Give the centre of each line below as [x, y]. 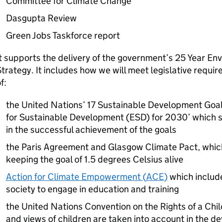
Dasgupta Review [41, 18]
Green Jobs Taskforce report [63, 35]
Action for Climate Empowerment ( [76, 177]
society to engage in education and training [92, 189]
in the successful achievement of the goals [91, 130]
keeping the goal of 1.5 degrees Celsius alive [94, 159]
